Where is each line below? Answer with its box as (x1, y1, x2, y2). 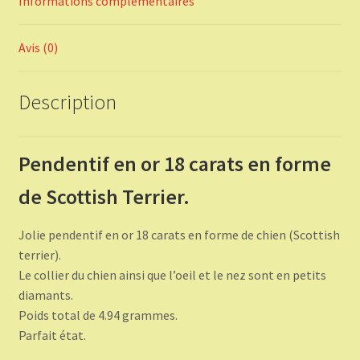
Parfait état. (18, 326, 86, 343)
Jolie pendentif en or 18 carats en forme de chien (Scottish (18, 226, 340, 243)
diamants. (18, 286, 73, 303)
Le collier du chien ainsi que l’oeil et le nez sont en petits (18, 266, 326, 283)
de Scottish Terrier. (18, 183, 194, 210)
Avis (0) (18, 39, 58, 56)
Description (18, 88, 117, 115)
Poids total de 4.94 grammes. (18, 306, 178, 323)
